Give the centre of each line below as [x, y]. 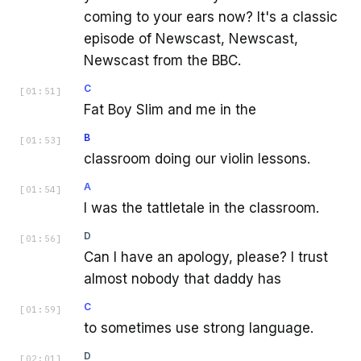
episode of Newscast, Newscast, [191, 39]
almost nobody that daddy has [183, 279]
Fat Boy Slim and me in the [170, 110]
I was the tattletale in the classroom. [201, 208]
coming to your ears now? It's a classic [211, 17]
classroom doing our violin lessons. [197, 159]
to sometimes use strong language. [199, 328]
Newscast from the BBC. [162, 61]
